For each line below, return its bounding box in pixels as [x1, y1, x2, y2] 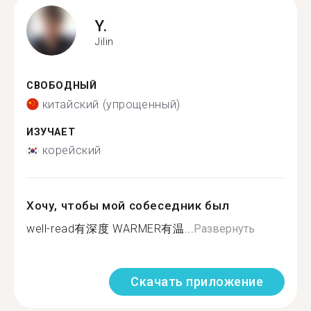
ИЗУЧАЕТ [26, 126, 76, 138]
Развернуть [194, 222, 255, 235]
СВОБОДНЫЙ [26, 80, 97, 92]
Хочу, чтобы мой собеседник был [26, 199, 230, 212]
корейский [42, 144, 101, 157]
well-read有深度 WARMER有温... [26, 222, 194, 235]
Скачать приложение [131, 274, 263, 289]
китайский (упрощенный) [42, 97, 180, 111]
